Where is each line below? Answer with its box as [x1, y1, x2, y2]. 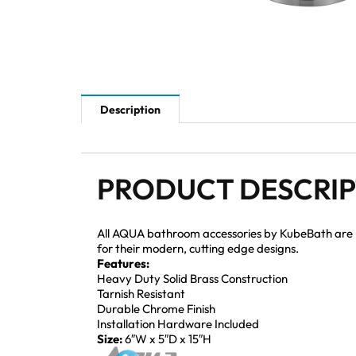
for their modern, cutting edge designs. [97, 240, 299, 256]
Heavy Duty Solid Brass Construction [97, 270, 288, 286]
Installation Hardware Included [97, 315, 259, 331]
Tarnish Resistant [97, 285, 185, 301]
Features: [97, 255, 149, 271]
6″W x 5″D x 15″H [125, 331, 211, 346]
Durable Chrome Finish [97, 300, 215, 316]
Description [100, 103, 161, 118]
